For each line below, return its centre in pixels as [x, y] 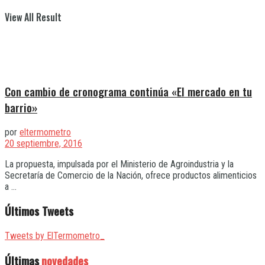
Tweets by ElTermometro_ [55, 236]
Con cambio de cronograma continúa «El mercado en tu [128, 92]
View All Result [33, 17]
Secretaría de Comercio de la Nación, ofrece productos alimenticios [131, 175]
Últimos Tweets [39, 211]
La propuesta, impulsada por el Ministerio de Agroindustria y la [119, 164]
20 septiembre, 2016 [43, 143]
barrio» [21, 108]
